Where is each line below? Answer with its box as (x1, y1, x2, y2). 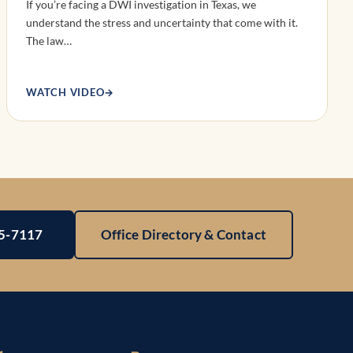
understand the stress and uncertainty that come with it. (26, 15, 298, 29)
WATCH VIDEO (26, 85, 105, 98)
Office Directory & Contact (100, 226, 266, 243)
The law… (26, 33, 72, 47)
